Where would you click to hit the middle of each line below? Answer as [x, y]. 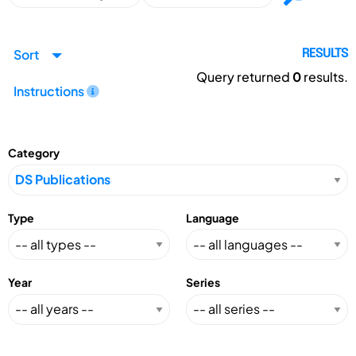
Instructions [50, 91]
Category [34, 153]
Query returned [244, 77]
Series [203, 282]
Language [213, 217]
